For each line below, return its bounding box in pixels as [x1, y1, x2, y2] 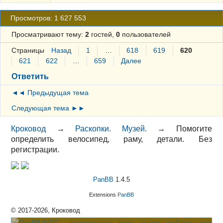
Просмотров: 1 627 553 [10, 14, 87, 22]
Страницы [11, 46, 44, 55]
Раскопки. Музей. [75, 124, 147, 133]
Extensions [89, 192, 117, 198]
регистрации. [11, 145, 60, 154]
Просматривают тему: [11, 30, 85, 39]
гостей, [89, 30, 116, 39]
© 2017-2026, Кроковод [10, 206, 80, 214]
